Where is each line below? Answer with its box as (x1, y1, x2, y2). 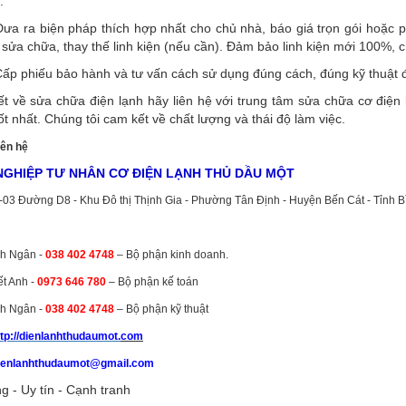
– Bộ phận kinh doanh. (114, 247, 228, 261)
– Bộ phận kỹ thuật (114, 302, 208, 315)
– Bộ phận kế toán (106, 275, 198, 288)
